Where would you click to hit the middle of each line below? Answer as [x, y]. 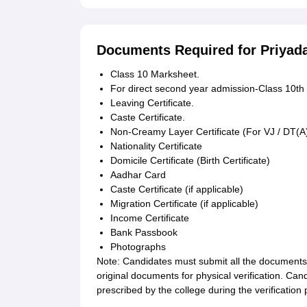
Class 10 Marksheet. [156, 74]
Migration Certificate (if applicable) [184, 204]
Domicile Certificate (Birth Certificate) [190, 161]
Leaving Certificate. [152, 103]
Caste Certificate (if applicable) [177, 189]
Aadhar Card [138, 175]
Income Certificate [150, 218]
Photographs [138, 247]
